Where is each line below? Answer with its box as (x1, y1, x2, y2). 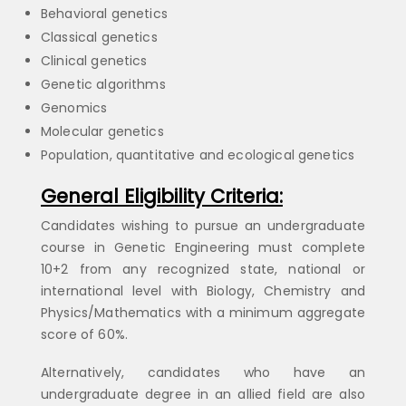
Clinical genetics (41, 51, 148, 70)
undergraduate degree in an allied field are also (41, 385, 365, 404)
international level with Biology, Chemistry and (41, 282, 365, 301)
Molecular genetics (41, 121, 164, 140)
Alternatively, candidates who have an (41, 363, 365, 382)
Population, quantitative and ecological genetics (41, 145, 355, 164)
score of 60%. (41, 325, 128, 344)
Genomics (41, 98, 108, 117)
